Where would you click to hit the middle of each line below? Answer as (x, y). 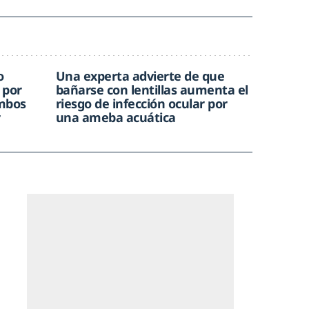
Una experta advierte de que (140, 76)
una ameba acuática (116, 117)
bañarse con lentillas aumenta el (152, 90)
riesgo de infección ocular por (141, 103)
